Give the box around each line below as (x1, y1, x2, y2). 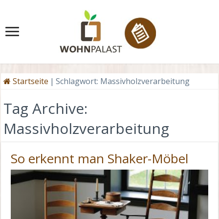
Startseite (11, 76, 49, 87)
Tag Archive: (3, 98, 88, 118)
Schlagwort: (56, 76, 101, 87)
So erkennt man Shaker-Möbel (11, 150, 189, 167)
